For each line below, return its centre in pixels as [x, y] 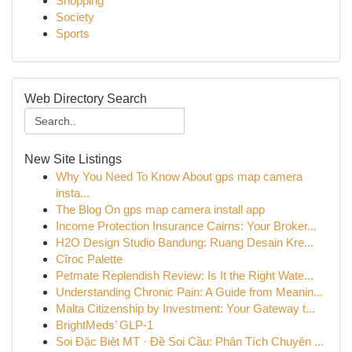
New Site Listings [73, 159]
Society [75, 17]
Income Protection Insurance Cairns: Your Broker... [186, 226]
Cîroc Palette [89, 259]
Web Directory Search [86, 99]
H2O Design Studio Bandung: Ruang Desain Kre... [185, 242]
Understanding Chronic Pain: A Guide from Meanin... [189, 292]
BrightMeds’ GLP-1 [104, 325]
